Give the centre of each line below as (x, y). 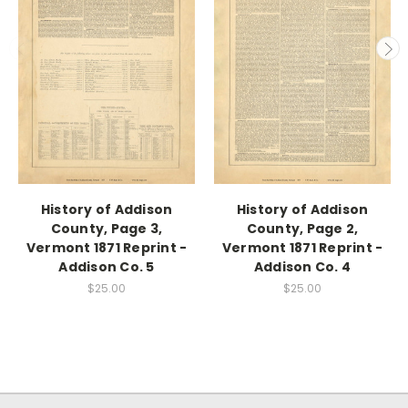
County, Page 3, (107, 228)
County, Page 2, (302, 228)
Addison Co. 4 (302, 266)
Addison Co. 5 (107, 266)
